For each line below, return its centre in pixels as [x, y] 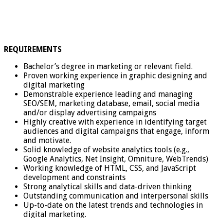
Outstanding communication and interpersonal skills [116, 196]
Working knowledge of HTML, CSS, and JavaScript [110, 168]
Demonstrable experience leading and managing [108, 94]
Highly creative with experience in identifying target [115, 122]
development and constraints [74, 177]
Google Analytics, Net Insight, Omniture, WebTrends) [116, 159]
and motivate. [47, 140]
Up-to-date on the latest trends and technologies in [113, 205]
